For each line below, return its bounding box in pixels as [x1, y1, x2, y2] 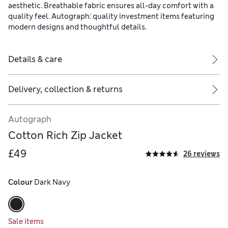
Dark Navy [33, 178, 70, 187]
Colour [8, 178, 33, 187]
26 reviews [183, 149, 220, 158]
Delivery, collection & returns [8, 84, 123, 95]
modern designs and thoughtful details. [8, 22, 147, 32]
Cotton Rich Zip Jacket [8, 129, 122, 142]
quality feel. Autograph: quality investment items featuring [8, 12, 214, 21]
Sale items [8, 217, 44, 226]
